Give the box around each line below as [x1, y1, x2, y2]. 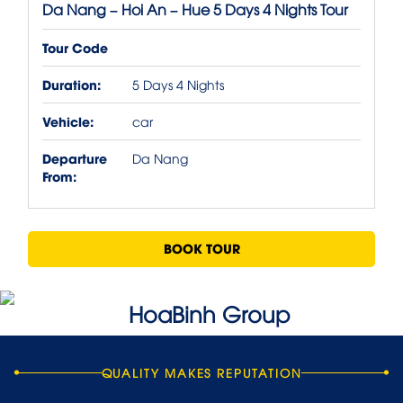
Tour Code [42, 38, 108, 58]
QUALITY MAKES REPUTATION [101, 364, 302, 381]
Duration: [42, 75, 101, 94]
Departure [42, 148, 107, 168]
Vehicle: [42, 112, 94, 131]
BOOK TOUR [163, 238, 240, 258]
